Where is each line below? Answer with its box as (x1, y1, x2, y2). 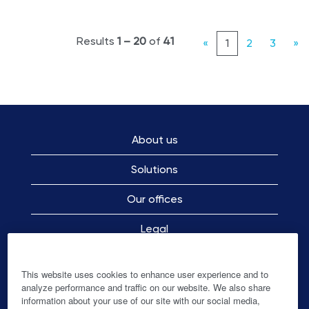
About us (131, 133, 178, 146)
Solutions (131, 163, 178, 176)
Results (77, 34, 117, 48)
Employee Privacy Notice (92, 252, 217, 265)
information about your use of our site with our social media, (21, 294, 260, 307)
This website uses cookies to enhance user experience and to (21, 268, 268, 281)
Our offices (126, 192, 183, 206)
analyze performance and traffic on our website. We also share (21, 281, 270, 294)
